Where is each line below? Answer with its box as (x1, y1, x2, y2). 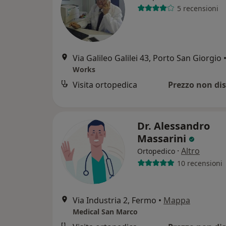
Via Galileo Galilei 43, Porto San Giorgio (73, 52, 221, 64)
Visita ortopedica (73, 79, 137, 90)
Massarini (137, 132, 189, 145)
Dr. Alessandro (137, 119, 210, 133)
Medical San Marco (73, 207, 138, 216)
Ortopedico (137, 146, 175, 156)
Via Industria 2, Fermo (73, 195, 156, 206)
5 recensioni (177, 3, 218, 13)
